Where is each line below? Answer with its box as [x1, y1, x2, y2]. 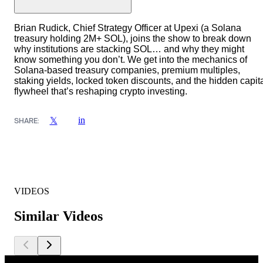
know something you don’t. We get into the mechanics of [14, 55, 247, 65]
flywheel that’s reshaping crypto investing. [14, 86, 187, 97]
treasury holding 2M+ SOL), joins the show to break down [14, 33, 251, 44]
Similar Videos [14, 208, 103, 224]
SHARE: [14, 116, 39, 125]
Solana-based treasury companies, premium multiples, [14, 65, 240, 76]
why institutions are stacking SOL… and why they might [14, 44, 244, 55]
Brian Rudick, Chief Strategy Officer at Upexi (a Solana [14, 23, 241, 33]
